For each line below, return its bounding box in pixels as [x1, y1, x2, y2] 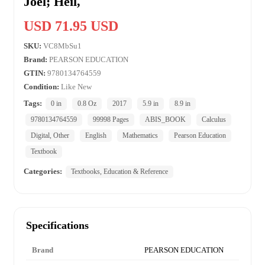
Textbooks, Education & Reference [71, 167, 168, 176]
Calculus [202, 115, 226, 124]
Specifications [26, 219, 89, 232]
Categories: [24, 167, 62, 176]
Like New [61, 82, 92, 92]
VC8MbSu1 [43, 41, 82, 51]
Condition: [24, 82, 59, 92]
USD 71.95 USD [24, 18, 118, 34]
